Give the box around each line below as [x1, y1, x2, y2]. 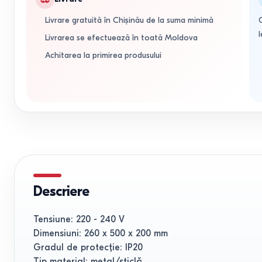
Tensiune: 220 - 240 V [33, 214, 125, 225]
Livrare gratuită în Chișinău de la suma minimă [45, 15, 213, 25]
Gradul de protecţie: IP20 [33, 242, 143, 253]
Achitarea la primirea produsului [45, 50, 161, 60]
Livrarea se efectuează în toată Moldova [45, 33, 198, 43]
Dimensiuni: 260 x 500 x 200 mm [33, 228, 168, 239]
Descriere [33, 183, 89, 199]
